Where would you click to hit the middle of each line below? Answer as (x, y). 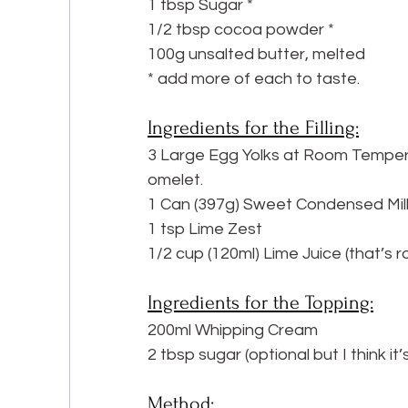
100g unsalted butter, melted (256, 54)
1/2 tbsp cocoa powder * (241, 30)
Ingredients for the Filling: (253, 127)
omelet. (175, 180)
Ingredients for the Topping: (260, 302)
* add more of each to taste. (254, 79)
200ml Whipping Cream (233, 330)
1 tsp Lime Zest (205, 229)
